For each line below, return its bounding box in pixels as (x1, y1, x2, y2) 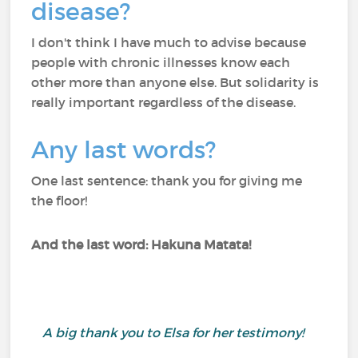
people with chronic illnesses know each (31, 54, 291, 70)
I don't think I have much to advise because (31, 34, 307, 50)
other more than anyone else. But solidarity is (31, 74, 320, 90)
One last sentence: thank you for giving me (31, 173, 303, 189)
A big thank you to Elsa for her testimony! (42, 324, 316, 340)
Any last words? (31, 135, 223, 165)
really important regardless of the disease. (31, 94, 300, 110)
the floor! (31, 193, 91, 209)
